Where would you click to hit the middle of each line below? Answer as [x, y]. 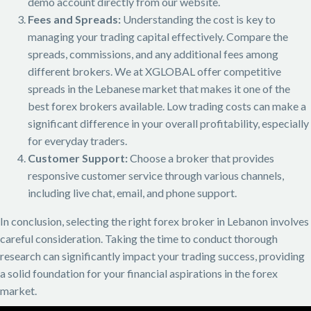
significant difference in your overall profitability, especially [168, 123]
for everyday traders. [77, 140]
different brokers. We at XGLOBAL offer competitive [154, 71]
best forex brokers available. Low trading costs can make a [167, 106]
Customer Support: [78, 158]
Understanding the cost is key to [198, 19]
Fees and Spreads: [74, 19]
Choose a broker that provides [201, 158]
